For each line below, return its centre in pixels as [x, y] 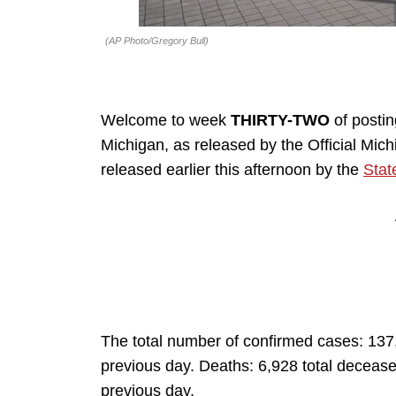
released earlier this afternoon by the [232, 170]
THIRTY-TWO [282, 121]
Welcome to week [166, 121]
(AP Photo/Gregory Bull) [157, 41]
